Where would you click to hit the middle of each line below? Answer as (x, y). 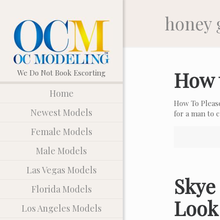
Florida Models (61, 189)
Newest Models (61, 112)
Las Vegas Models (61, 170)
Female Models (61, 131)
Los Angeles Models (61, 208)
